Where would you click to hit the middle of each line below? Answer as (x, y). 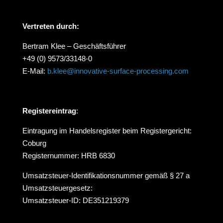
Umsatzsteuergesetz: (57, 188)
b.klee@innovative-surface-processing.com (118, 71)
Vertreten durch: (51, 26)
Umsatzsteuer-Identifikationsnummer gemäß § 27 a (106, 175)
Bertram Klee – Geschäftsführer (74, 46)
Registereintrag (49, 111)
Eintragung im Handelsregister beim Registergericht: (107, 131)
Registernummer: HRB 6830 (68, 156)
